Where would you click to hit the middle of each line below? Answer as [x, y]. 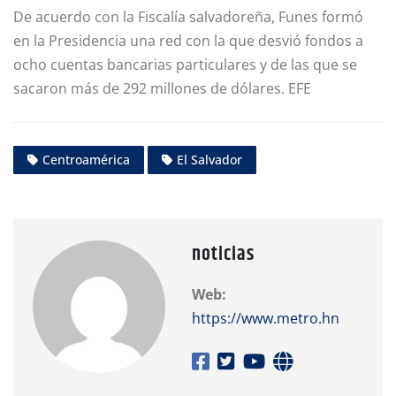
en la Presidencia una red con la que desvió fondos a [188, 41]
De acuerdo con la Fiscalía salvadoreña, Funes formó [188, 17]
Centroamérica [86, 160]
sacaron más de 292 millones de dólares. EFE [162, 89]
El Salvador [209, 160]
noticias [223, 255]
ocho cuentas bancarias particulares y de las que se [185, 65]
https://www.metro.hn [266, 319]
